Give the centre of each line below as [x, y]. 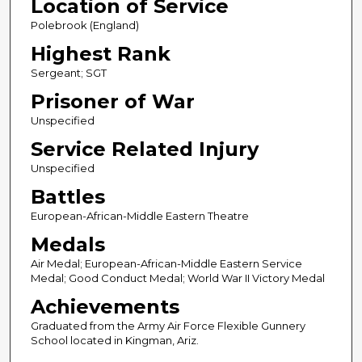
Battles [67, 197]
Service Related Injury [144, 149]
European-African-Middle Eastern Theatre [139, 216]
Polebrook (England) [84, 25]
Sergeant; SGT [68, 73]
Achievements [105, 307]
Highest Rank [100, 54]
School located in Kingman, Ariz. [114, 341]
